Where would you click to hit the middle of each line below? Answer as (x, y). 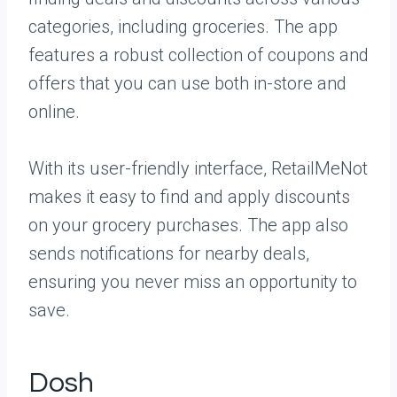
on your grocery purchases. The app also (188, 225)
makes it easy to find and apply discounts (189, 197)
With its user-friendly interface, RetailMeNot (198, 168)
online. (54, 112)
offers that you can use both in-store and (187, 83)
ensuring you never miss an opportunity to (193, 282)
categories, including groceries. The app (183, 27)
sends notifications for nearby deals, (169, 253)
